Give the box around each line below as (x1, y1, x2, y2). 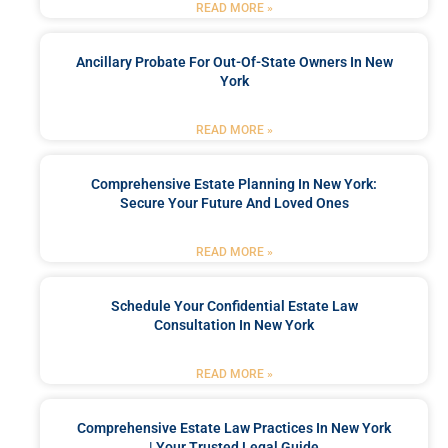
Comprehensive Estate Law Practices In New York (77, 419, 391, 436)
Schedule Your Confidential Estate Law (110, 297, 358, 314)
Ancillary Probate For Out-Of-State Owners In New (75, 53, 393, 70)
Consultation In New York (154, 316, 314, 333)
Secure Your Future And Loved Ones (119, 194, 349, 211)
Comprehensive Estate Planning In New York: (91, 175, 377, 192)
